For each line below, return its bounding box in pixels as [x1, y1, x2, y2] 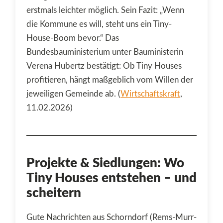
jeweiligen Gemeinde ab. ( [26, 90, 120, 99]
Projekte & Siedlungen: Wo [26, 157, 184, 170]
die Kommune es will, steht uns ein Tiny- [26, 20, 172, 29]
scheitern [26, 187, 81, 200]
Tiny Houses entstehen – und [26, 172, 197, 185]
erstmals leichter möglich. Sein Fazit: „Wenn [26, 6, 184, 15]
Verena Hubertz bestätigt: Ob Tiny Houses [26, 62, 182, 71]
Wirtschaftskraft [120, 90, 180, 99]
